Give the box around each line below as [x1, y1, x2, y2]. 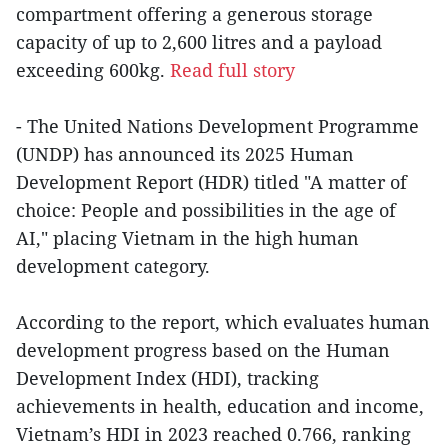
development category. [16, 253, 210, 278]
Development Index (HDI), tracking [16, 365, 319, 390]
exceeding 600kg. [16, 57, 170, 82]
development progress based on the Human [16, 337, 390, 362]
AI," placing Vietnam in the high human [16, 225, 359, 250]
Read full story [170, 57, 295, 82]
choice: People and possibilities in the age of [16, 197, 396, 222]
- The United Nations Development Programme [16, 113, 419, 138]
